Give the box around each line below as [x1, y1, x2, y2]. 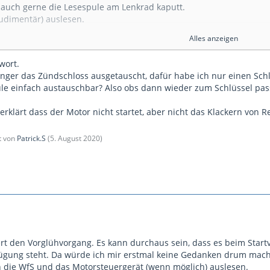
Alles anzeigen [189, 33, 238, 43]
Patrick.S [17, 133, 46, 143]
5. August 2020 [50, 133, 100, 143]
